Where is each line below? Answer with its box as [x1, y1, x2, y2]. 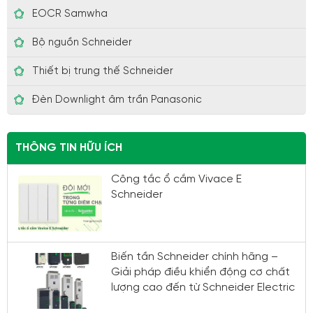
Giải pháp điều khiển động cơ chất [111, 265, 290, 278]
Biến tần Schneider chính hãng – [111, 250, 278, 263]
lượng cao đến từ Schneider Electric [111, 281, 295, 293]
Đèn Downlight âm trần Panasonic [32, 94, 202, 105]
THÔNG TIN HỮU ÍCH [15, 141, 122, 154]
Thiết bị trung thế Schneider [32, 65, 173, 77]
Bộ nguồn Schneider [32, 36, 132, 48]
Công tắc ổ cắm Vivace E [111, 173, 242, 185]
